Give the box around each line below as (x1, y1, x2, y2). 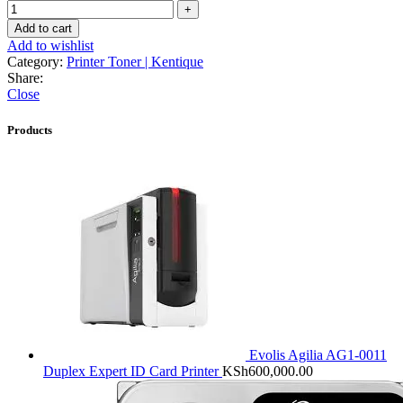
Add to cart (14, 22, 72, 36)
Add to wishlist (7, 38, 94, 54)
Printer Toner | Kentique (67, 54, 203, 70)
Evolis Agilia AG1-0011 (249, 346, 387, 363)
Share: (7, 70, 43, 86)
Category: (7, 54, 63, 70)
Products (7, 122, 52, 137)
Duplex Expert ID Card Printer (43, 363, 222, 379)
